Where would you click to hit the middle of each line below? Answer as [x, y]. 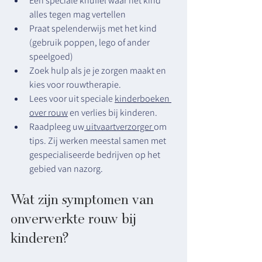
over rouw [49, 113]
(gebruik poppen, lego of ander [90, 42]
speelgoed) [51, 56]
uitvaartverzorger [119, 127]
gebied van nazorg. [66, 169]
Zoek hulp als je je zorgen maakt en [99, 70]
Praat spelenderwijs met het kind [94, 28]
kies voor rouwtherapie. [75, 85]
